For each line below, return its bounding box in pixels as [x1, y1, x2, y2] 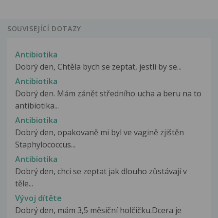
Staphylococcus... [15, 139, 75, 150]
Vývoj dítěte [15, 193, 62, 204]
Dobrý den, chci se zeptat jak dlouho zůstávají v [15, 166, 187, 177]
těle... [15, 178, 33, 189]
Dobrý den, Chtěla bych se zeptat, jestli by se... [15, 61, 182, 72]
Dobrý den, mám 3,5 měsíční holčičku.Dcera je [15, 205, 182, 216]
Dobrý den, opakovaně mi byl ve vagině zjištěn [15, 127, 184, 138]
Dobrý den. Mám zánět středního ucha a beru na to [15, 88, 201, 99]
